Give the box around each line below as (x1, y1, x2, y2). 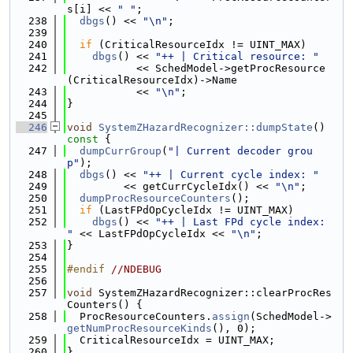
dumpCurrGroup (80, 145, 162, 157)
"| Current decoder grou (168, 145, 313, 157)
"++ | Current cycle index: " (143, 169, 319, 180)
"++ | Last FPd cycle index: (155, 216, 325, 228)
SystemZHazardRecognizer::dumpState (98, 121, 313, 133)
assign (212, 310, 250, 322)
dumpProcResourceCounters (80, 192, 231, 204)
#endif (67, 263, 111, 275)
